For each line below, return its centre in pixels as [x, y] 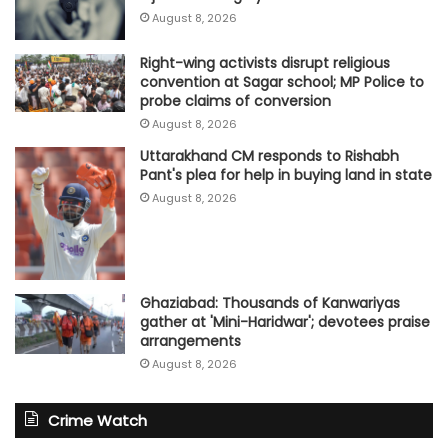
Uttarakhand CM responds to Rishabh [269, 156]
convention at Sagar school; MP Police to [282, 82]
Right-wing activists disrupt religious [265, 63]
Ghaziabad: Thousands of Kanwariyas [270, 302]
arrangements [190, 340]
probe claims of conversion [235, 101]
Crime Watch [97, 420]
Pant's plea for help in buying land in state [286, 175]
